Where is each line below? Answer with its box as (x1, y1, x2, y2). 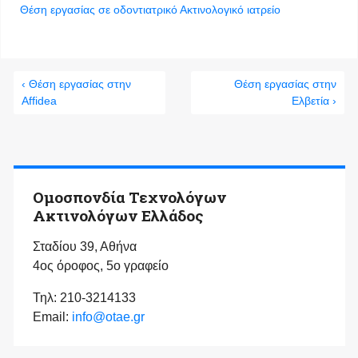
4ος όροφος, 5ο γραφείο (33, 259, 169, 273)
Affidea (22, 94, 57, 108)
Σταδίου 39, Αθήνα (33, 240, 137, 254)
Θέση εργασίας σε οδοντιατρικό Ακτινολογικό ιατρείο (20, 3, 280, 17)
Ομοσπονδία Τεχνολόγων (33, 187, 226, 208)
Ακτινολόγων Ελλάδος (33, 205, 204, 226)
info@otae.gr (72, 310, 145, 324)
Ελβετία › (292, 94, 336, 108)
